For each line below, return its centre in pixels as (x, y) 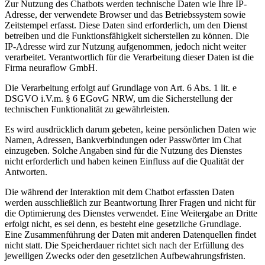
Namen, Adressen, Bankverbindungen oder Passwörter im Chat (123, 140)
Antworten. (26, 172)
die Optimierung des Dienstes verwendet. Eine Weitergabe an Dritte (131, 213)
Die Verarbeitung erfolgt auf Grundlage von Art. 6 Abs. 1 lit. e (121, 88)
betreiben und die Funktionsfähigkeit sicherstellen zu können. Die (127, 35)
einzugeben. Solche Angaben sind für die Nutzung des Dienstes (123, 150)
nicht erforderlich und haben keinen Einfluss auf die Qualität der (124, 161)
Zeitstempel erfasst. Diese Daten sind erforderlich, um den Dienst (126, 25)
